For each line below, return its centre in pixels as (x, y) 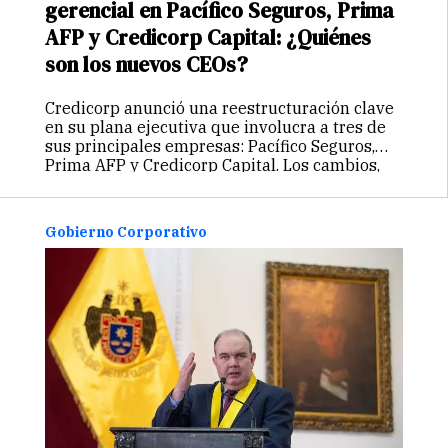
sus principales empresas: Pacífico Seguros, (210, 145)
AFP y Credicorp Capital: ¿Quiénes (208, 38)
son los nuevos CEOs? (146, 65)
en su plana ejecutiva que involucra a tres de (215, 126)
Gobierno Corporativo (126, 232)
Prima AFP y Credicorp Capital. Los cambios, (212, 164)
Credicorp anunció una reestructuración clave (219, 107)
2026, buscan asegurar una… (157, 202)
